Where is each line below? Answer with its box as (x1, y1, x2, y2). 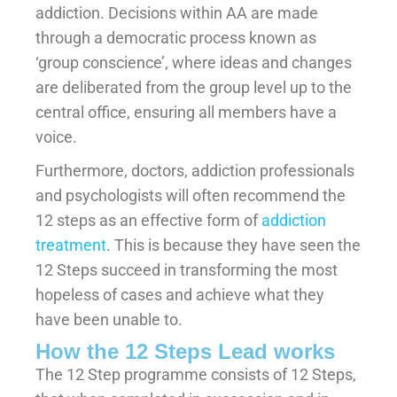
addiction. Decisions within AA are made (35, 3, 318, 22)
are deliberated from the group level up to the (35, 77, 352, 97)
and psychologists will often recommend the (35, 185, 346, 205)
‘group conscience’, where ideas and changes (35, 52, 352, 72)
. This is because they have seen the (106, 235, 361, 254)
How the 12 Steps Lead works (35, 339, 335, 363)
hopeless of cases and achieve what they (35, 284, 324, 304)
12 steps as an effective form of (35, 210, 261, 230)
